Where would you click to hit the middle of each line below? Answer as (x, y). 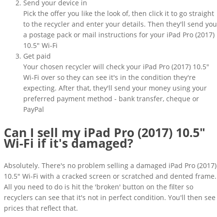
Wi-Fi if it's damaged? (69, 143)
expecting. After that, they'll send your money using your (115, 88)
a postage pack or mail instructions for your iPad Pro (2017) (119, 35)
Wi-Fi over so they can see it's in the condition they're (109, 77)
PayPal (34, 109)
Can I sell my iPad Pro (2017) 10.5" (105, 132)
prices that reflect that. (41, 208)
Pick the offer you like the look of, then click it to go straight (119, 14)
